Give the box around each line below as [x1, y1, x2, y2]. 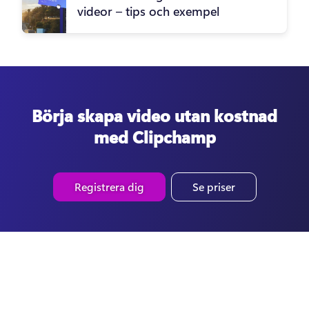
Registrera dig [74, 179, 144, 195]
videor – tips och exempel [77, 3, 219, 20]
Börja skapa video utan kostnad [32, 104, 277, 127]
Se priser [192, 179, 235, 195]
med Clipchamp [93, 126, 216, 148]
